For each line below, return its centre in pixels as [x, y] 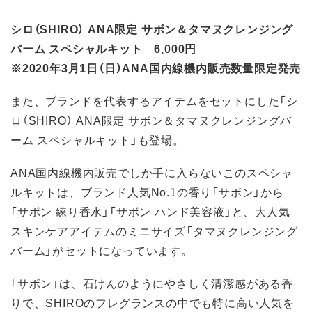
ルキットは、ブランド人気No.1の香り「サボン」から [147, 192]
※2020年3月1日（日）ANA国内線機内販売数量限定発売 [156, 67]
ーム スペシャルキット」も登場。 [97, 139]
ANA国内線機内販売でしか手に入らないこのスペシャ [152, 172]
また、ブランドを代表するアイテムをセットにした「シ [154, 100]
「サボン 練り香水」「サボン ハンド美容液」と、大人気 [150, 211]
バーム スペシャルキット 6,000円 [104, 48]
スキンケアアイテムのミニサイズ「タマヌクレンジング [154, 231]
